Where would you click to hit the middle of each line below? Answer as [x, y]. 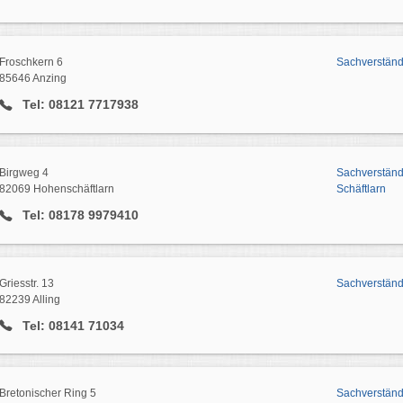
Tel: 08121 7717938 [78, 105]
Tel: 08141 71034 [71, 325]
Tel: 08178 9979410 [78, 215]
